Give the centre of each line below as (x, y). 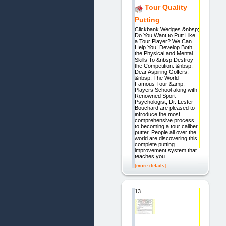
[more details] (150, 166)
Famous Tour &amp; (159, 83)
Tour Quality (166, 7)
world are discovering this (166, 138)
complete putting (154, 144)
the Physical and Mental (163, 53)
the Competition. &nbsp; (163, 65)
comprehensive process (164, 120)
